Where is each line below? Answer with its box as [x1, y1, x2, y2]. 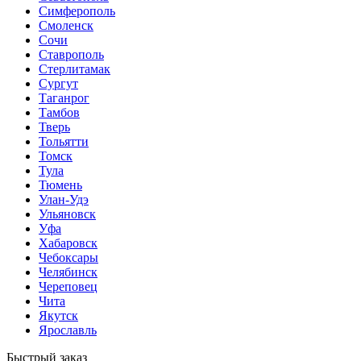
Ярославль [39, 322, 97, 337]
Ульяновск [39, 206, 96, 221]
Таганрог [39, 90, 89, 105]
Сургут [39, 76, 78, 90]
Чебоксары [39, 250, 98, 264]
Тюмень [39, 177, 82, 192]
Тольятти [39, 134, 89, 148]
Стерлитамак [39, 61, 110, 76]
